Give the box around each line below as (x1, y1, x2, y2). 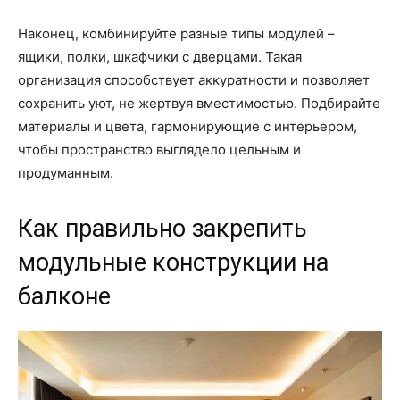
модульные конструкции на (18, 248, 329, 278)
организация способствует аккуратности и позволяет (18, 71, 370, 89)
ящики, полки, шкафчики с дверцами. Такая (18, 48, 302, 66)
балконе (18, 282, 111, 312)
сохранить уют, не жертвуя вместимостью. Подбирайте (18, 95, 380, 112)
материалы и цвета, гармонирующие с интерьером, (18, 118, 357, 136)
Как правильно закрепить (18, 214, 307, 244)
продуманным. (18, 164, 113, 182)
